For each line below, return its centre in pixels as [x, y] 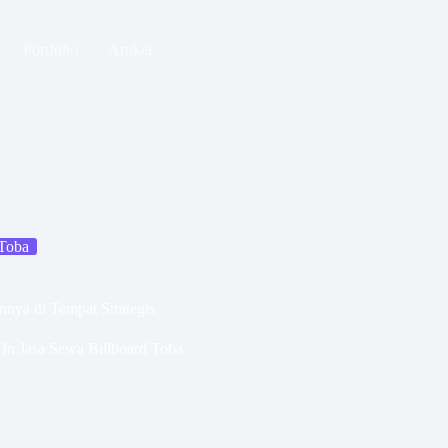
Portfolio [50, 49]
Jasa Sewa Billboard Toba [101, 348]
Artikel [129, 49]
